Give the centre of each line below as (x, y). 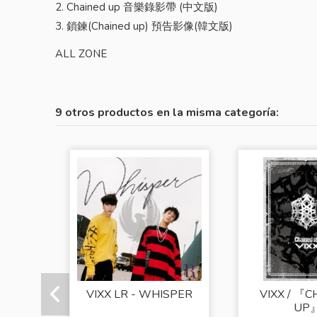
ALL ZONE (81, 54)
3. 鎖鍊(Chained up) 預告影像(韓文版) (144, 27)
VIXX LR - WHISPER (140, 295)
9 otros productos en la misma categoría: (167, 113)
